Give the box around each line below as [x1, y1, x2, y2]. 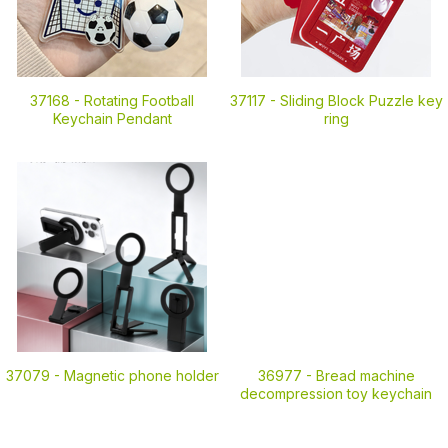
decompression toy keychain [240, 385, 432, 402]
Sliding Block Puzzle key [279, 92, 443, 109]
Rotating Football [84, 92, 194, 109]
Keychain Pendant [52, 110, 172, 127]
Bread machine [315, 367, 415, 384]
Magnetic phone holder [63, 367, 219, 384]
